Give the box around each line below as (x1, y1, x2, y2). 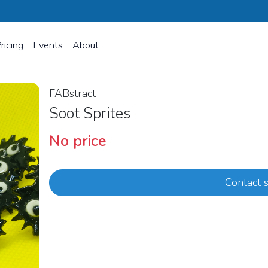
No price (49, 131, 106, 151)
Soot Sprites (49, 103, 134, 124)
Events (33, 38, 63, 52)
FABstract (49, 86, 96, 100)
